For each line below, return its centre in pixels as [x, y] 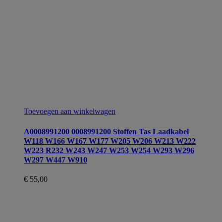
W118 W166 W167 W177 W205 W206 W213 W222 [110, 141]
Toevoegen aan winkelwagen [70, 111]
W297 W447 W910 [55, 160]
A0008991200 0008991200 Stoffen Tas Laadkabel [106, 131]
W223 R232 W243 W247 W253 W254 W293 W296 [109, 150]
